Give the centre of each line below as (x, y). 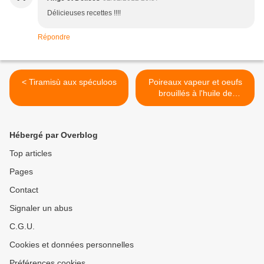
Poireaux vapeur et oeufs (195, 82)
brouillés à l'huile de (195, 93)
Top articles (31, 154)
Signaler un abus (41, 208)
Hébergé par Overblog (54, 135)
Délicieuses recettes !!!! (84, 13)
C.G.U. (22, 227)
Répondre (54, 37)
